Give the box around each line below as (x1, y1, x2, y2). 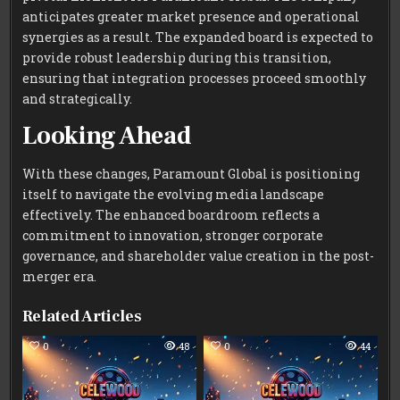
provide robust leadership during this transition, (22, 48, 332, 66)
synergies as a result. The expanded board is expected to (22, 28, 374, 46)
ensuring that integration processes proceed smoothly (22, 69, 367, 87)
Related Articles (22, 306, 143, 328)
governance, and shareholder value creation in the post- (22, 247, 375, 265)
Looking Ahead (22, 120, 193, 153)
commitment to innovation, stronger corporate (22, 227, 324, 245)
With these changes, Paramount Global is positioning (22, 165, 361, 183)
